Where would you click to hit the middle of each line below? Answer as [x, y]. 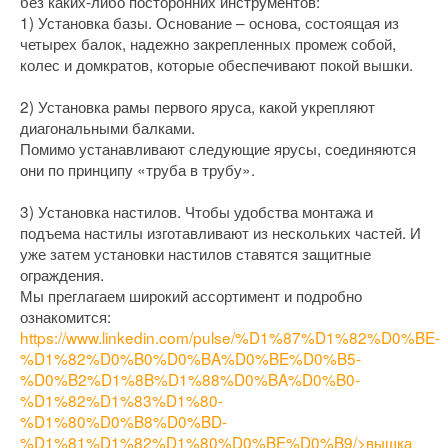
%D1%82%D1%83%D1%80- [121, 400]
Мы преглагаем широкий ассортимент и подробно [191, 295]
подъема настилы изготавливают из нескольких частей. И [220, 232]
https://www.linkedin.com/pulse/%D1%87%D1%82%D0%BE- [230, 337]
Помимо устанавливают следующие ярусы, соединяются [218, 148]
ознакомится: [65, 316]
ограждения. [62, 274]
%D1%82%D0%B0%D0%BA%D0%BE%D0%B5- [190, 358]
